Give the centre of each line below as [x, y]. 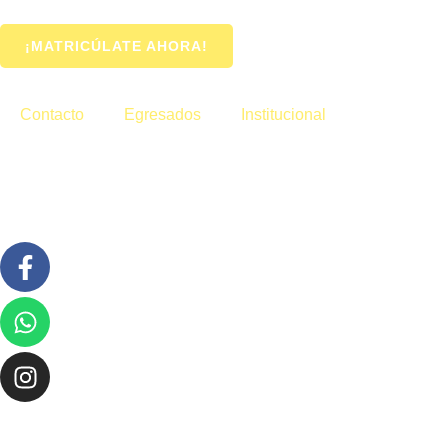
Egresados [162, 114]
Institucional [283, 114]
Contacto [52, 114]
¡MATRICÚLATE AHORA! [116, 46]
